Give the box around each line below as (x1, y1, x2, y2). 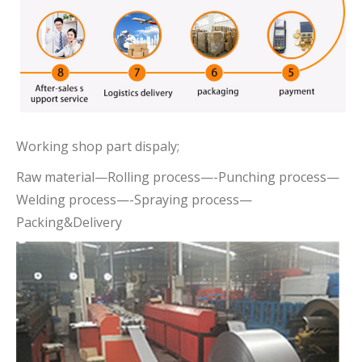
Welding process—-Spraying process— (16, 191, 252, 209)
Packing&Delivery (16, 213, 122, 232)
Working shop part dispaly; (16, 137, 179, 156)
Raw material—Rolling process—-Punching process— (16, 168, 339, 187)
